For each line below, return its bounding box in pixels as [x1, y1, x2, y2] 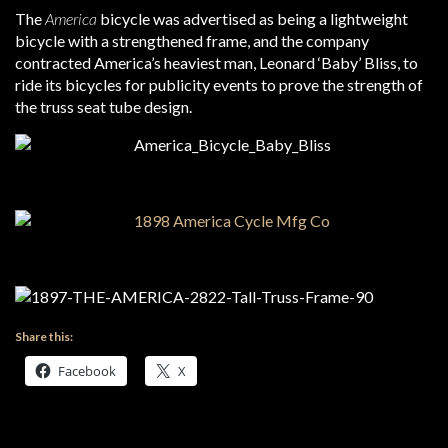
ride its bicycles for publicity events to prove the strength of [15, 75, 423, 94]
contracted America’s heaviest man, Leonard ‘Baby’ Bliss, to [15, 53, 418, 72]
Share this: [15, 329, 73, 344]
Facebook [58, 362, 116, 380]
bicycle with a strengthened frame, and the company [15, 31, 369, 50]
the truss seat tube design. [15, 97, 192, 116]
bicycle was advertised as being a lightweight [97, 9, 408, 28]
